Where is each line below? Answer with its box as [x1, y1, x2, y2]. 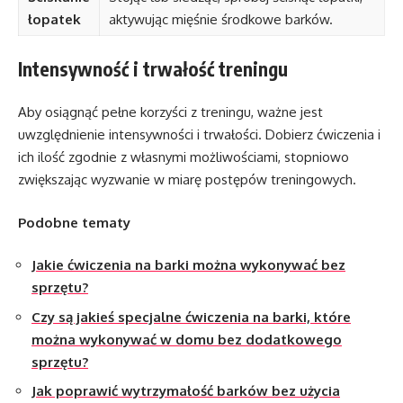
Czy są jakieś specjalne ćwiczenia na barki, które [31, 308, 351, 326]
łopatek [28, 11, 81, 29]
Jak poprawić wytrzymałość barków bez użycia [31, 382, 340, 400]
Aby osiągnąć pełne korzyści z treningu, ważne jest [18, 103, 323, 121]
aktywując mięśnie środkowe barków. [109, 11, 333, 29]
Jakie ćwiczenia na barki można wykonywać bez [31, 256, 345, 274]
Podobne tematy [18, 213, 130, 231]
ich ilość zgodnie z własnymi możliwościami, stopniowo [18, 148, 349, 166]
